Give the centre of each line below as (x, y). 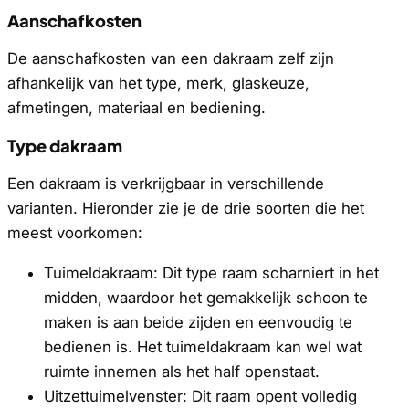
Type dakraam (65, 146)
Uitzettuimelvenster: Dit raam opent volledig (200, 397)
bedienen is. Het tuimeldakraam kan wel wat (203, 347)
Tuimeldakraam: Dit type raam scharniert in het (211, 273)
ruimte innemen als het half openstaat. (182, 372)
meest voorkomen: (75, 233)
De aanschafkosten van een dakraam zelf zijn (171, 59)
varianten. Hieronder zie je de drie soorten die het (186, 209)
